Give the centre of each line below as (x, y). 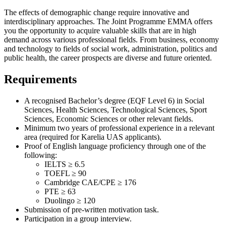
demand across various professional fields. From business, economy (111, 39)
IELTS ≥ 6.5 (65, 164)
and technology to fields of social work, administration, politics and (110, 48)
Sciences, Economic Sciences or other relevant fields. (109, 119)
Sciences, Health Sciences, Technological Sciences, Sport (116, 109)
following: (41, 155)
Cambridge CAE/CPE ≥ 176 (90, 182)
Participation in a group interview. (78, 218)
